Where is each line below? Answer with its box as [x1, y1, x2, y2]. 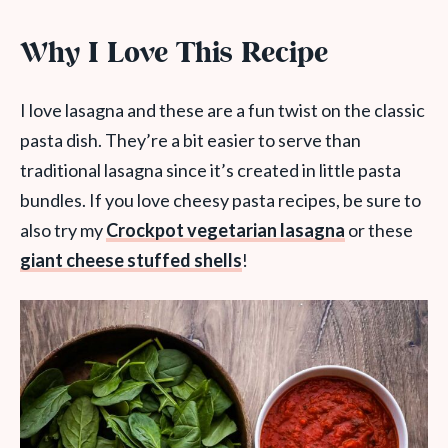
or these [345, 219, 413, 241]
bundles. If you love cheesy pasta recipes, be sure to [20, 189, 421, 211]
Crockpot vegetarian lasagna [106, 219, 345, 241]
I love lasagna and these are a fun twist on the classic [20, 99, 425, 121]
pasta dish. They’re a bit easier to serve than [20, 129, 361, 151]
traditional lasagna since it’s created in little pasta [20, 159, 401, 181]
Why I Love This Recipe [20, 34, 328, 75]
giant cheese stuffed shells [20, 249, 242, 271]
